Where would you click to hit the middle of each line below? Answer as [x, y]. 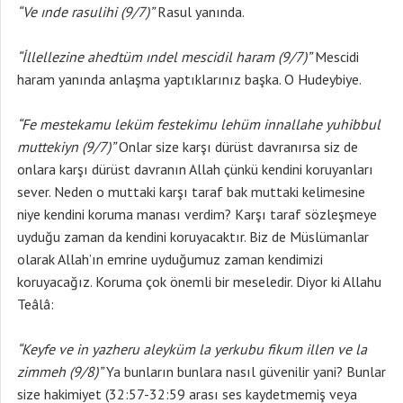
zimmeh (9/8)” [60, 372]
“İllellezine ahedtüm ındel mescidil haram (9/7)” [164, 57]
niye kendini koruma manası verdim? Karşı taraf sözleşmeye [197, 214]
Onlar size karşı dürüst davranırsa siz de [237, 147]
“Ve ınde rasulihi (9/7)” [85, 12]
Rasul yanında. [199, 12]
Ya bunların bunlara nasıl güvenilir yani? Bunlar [244, 372]
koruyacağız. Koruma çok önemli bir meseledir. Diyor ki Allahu [199, 282]
